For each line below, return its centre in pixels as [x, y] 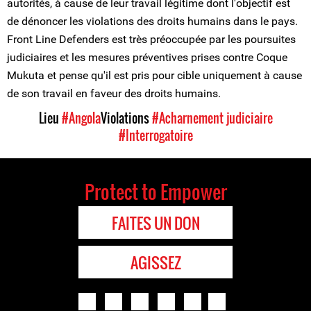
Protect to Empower [155, 192]
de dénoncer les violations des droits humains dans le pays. [152, 21]
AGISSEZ [155, 262]
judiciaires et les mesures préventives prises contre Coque [147, 57]
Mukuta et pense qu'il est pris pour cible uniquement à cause [154, 75]
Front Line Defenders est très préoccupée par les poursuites [151, 39]
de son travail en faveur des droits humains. [114, 93]
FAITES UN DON [155, 223]
